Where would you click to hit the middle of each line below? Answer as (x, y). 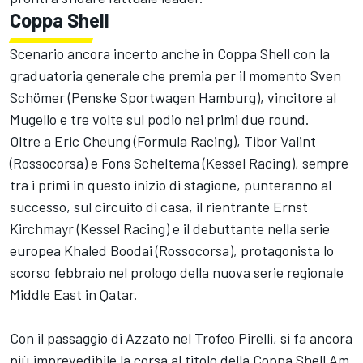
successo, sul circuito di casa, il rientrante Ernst (159, 206)
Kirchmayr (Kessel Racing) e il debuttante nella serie (170, 228)
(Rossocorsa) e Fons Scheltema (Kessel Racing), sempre (179, 162)
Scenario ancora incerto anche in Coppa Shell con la (170, 53)
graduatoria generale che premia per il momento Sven (175, 75)
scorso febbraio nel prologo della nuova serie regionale (177, 272)
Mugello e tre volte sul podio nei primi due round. (161, 119)
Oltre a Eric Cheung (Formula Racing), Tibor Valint (163, 141)
